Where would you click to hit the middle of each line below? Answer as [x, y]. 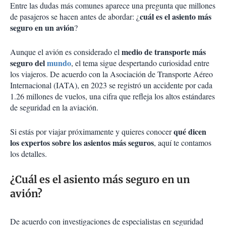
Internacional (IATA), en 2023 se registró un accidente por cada [111, 85]
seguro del [29, 63]
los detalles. [29, 154]
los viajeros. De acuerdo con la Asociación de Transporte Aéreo [111, 74]
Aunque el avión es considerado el [66, 52]
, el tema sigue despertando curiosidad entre [140, 63]
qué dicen [190, 132]
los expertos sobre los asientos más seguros [82, 143]
